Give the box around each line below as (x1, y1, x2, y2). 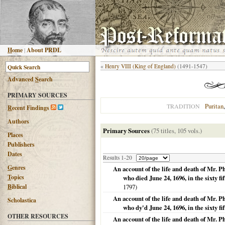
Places (8, 131, 23, 139)
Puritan (205, 101, 223, 111)
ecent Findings (12, 103, 49, 112)
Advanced (8, 75, 35, 83)
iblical (12, 182, 27, 191)
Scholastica (8, 196, 36, 204)
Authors (8, 117, 29, 126)
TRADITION (167, 102, 200, 110)
